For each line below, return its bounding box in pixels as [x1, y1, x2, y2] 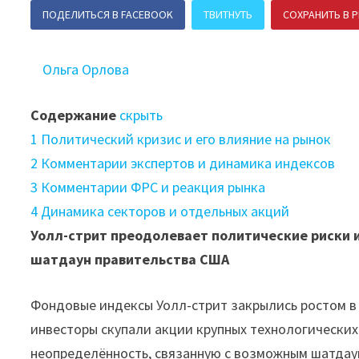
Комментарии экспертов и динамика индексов [41, 154, 336, 173]
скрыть [119, 106, 163, 125]
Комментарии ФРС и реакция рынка [41, 178, 266, 197]
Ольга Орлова [42, 60, 130, 79]
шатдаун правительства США [30, 250, 230, 269]
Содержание [30, 106, 117, 125]
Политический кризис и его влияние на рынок [41, 130, 332, 149]
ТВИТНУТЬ [204, 7, 253, 22]
